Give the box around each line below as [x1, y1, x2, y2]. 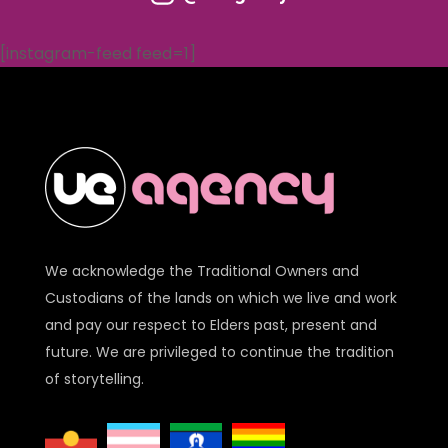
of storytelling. [44, 368, 144, 389]
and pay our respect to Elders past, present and [44, 314, 377, 335]
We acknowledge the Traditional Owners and [44, 260, 359, 281]
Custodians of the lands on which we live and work [44, 287, 397, 308]
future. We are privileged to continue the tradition [44, 341, 394, 362]
